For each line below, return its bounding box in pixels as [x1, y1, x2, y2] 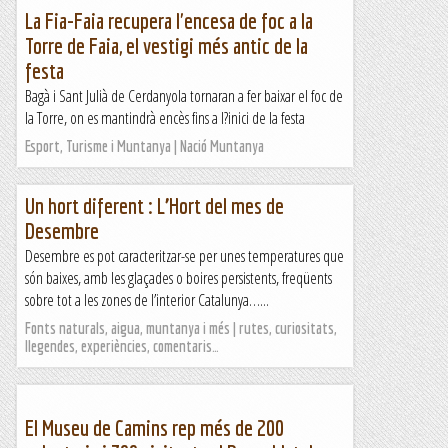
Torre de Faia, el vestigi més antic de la [25, 33, 308, 58]
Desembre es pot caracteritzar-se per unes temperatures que [25, 245, 344, 267]
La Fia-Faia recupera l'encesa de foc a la [25, 8, 313, 33]
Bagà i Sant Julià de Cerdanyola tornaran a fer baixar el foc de [25, 85, 343, 107]
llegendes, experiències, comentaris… [25, 337, 219, 355]
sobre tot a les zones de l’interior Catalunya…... [25, 289, 269, 311]
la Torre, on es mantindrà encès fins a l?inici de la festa [25, 107, 305, 129]
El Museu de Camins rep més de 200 [25, 415, 284, 440]
